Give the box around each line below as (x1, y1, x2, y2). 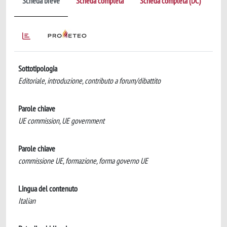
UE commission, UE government (18, 116, 104, 126)
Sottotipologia (18, 63, 57, 73)
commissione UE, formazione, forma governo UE (18, 156, 148, 166)
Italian (18, 196, 35, 206)
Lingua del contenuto (18, 183, 78, 194)
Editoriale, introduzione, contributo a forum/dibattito (18, 75, 161, 86)
